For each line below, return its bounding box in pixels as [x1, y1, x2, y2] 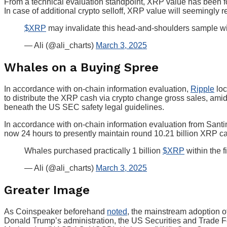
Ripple [191, 84, 214, 93]
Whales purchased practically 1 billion [24, 146, 163, 155]
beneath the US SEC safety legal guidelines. [4, 102, 164, 111]
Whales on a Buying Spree [4, 60, 159, 75]
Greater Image [4, 182, 90, 197]
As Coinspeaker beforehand [4, 207, 107, 216]
